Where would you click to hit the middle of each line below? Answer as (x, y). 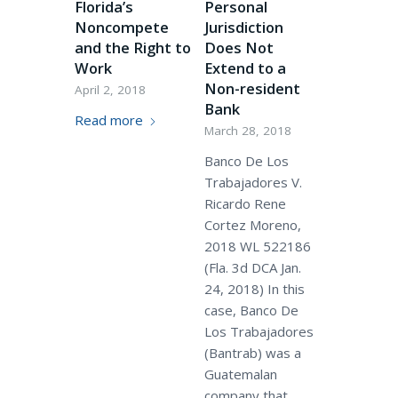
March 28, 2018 (247, 131)
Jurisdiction (243, 27)
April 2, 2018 (110, 90)
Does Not (239, 48)
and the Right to (132, 48)
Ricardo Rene (245, 203)
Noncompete (121, 27)
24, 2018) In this (254, 289)
